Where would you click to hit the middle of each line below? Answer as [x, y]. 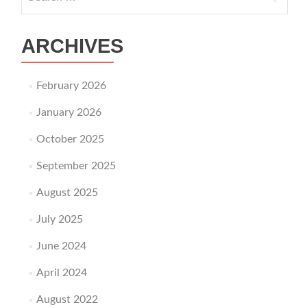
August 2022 [67, 299]
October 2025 [70, 139]
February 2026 [71, 86]
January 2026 [69, 112]
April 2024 [61, 273]
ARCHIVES [72, 46]
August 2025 [67, 193]
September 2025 [76, 166]
